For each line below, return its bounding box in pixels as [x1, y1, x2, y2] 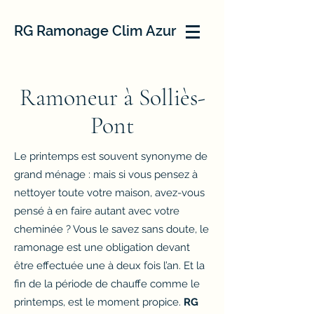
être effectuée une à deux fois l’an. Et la [14, 259, 205, 272]
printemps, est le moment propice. [14, 296, 184, 308]
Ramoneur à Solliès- [19, 83, 205, 112]
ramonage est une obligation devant [14, 241, 190, 254]
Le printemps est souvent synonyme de [14, 150, 207, 163]
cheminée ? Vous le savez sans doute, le [14, 223, 209, 235]
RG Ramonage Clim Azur [14, 22, 176, 39]
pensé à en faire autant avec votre [14, 205, 179, 217]
